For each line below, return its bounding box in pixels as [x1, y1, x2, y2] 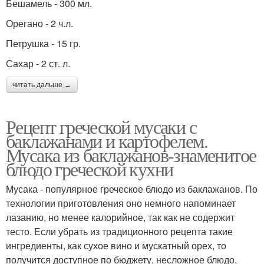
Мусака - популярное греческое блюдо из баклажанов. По [6, 182, 258, 196]
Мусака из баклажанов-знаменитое [6, 142, 256, 168]
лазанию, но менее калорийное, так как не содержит [6, 210, 235, 225]
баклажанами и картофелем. [6, 128, 207, 154]
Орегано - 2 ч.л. [6, 16, 73, 31]
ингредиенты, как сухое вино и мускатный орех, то [6, 239, 226, 253]
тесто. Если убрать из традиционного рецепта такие [6, 225, 233, 239]
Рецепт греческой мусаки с [6, 114, 196, 140]
